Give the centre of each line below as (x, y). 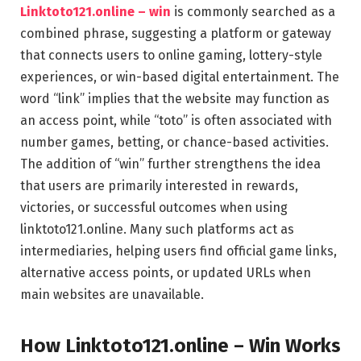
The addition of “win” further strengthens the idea (170, 164)
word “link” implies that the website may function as (175, 98)
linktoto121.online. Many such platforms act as (157, 229)
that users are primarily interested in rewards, (159, 185)
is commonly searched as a (253, 11)
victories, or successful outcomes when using (154, 207)
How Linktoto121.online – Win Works (180, 345)
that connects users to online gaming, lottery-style (171, 55)
